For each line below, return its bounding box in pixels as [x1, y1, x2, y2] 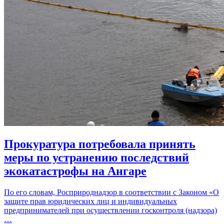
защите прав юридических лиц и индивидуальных [4, 197, 177, 206]
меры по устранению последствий [4, 151, 189, 164]
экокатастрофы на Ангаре [4, 164, 146, 178]
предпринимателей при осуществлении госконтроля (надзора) [4, 206, 217, 215]
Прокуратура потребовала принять [4, 137, 195, 151]
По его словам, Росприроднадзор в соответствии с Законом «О [4, 188, 219, 197]
